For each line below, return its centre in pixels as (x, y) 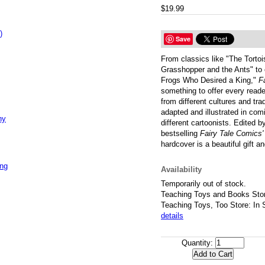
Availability (181, 169)
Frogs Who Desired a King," (210, 80)
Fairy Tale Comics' (232, 133)
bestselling (180, 133)
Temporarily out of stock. (203, 183)
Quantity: (197, 243)
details (172, 215)
